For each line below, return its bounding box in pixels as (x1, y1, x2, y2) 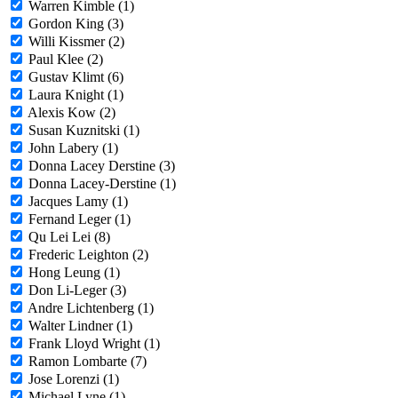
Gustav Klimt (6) (28, 69, 123, 85)
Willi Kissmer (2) (28, 34, 124, 50)
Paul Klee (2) (28, 52, 103, 68)
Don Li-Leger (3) (28, 283, 126, 298)
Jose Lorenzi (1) (28, 371, 119, 387)
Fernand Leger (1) (28, 211, 131, 227)
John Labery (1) (28, 140, 118, 156)
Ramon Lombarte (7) (28, 354, 147, 370)
